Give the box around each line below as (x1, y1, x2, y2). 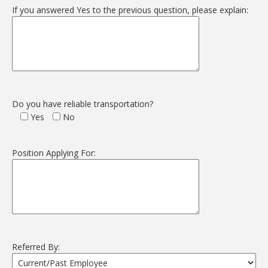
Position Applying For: (12, 147, 96, 159)
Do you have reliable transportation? (12, 98, 153, 109)
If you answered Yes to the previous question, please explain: (12, 4, 248, 16)
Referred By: (12, 241, 60, 252)
